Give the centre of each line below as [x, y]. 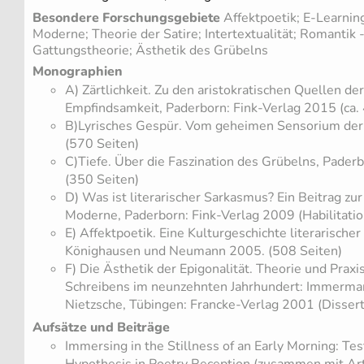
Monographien [78, 72]
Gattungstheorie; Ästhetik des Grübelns [150, 50]
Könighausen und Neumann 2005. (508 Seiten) [204, 251]
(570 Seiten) [102, 144]
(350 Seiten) [102, 180]
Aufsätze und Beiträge [101, 327]
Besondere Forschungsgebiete [126, 17]
